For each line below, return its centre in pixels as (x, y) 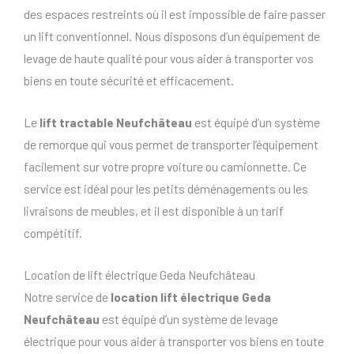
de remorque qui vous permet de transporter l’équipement (171, 145)
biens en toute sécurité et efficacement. (129, 81)
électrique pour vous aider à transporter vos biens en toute (174, 341)
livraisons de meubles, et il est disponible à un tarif (154, 211)
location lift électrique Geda (191, 296)
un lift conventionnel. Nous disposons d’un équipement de (172, 36)
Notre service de (67, 296)
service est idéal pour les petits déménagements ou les (166, 189)
